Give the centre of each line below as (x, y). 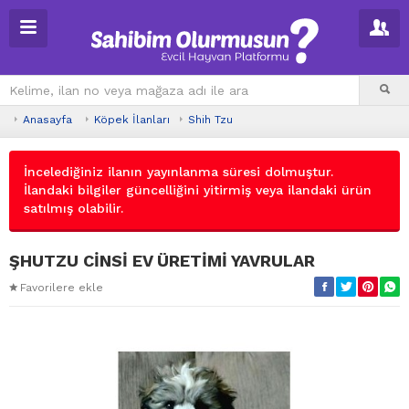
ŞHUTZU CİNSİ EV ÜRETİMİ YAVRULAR (162, 261)
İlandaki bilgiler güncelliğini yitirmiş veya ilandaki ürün (198, 190)
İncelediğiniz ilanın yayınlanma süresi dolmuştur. (178, 172)
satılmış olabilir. (73, 208)
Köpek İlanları (132, 120)
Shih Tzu (210, 120)
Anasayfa (47, 120)
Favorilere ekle (62, 288)
